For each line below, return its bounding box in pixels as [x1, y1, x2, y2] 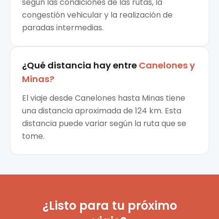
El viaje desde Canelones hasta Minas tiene [22, 92, 185, 104]
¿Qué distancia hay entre [22, 59, 137, 72]
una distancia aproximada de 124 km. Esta [22, 105, 181, 117]
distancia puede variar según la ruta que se [22, 118, 186, 130]
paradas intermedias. [22, 22, 104, 34]
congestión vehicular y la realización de [22, 9, 173, 21]
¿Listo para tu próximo [42, 197, 177, 214]
